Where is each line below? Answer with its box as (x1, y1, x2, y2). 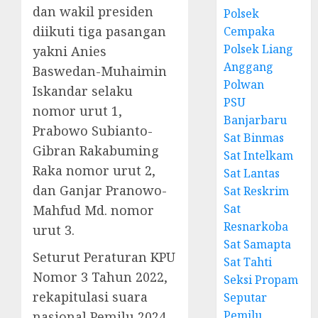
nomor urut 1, (33, 102, 122, 119)
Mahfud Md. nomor (33, 202, 154, 219)
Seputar (224, 290, 268, 305)
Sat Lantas (224, 165, 280, 181)
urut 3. (33, 221, 75, 238)
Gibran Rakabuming (33, 142, 159, 159)
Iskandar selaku (33, 82, 133, 99)
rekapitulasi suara (33, 288, 148, 305)
